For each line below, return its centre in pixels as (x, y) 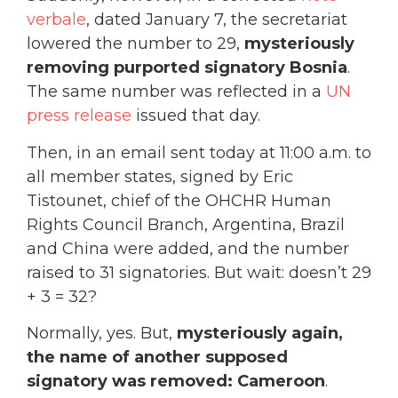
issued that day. (198, 116)
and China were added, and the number (188, 248)
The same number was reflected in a (176, 92)
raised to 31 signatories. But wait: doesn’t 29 (199, 272)
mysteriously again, (260, 333)
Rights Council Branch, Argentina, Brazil (186, 224)
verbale (56, 20)
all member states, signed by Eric (160, 176)
